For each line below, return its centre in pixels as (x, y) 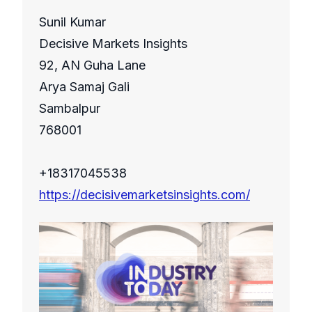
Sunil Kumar (72, 22)
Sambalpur (70, 109)
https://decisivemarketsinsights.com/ (145, 195)
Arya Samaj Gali (84, 87)
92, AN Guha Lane (92, 65)
